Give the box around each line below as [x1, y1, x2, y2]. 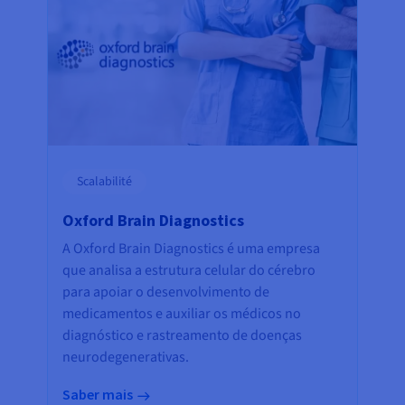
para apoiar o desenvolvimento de [62, 281, 269, 302]
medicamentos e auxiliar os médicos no [62, 303, 301, 324]
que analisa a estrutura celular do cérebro [62, 259, 316, 280]
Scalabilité [77, 172, 132, 191]
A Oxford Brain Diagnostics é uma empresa [62, 238, 320, 259]
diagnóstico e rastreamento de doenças [62, 325, 302, 345]
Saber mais [62, 384, 133, 403]
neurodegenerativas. [62, 346, 192, 367]
